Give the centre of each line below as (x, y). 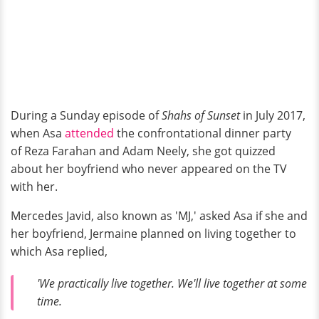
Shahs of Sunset (202, 115)
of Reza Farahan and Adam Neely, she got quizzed (143, 151)
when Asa (38, 133)
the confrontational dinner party (204, 133)
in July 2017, (274, 115)
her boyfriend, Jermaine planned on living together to (153, 233)
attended (91, 133)
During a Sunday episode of (86, 115)
